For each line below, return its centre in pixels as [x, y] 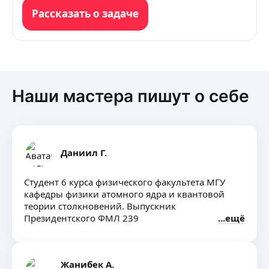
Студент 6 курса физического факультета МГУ [125, 182]
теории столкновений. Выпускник [100, 206]
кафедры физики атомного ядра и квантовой [124, 194]
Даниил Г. [84, 152]
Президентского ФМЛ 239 [81, 218]
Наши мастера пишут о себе [131, 96]
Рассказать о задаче [85, 14]
